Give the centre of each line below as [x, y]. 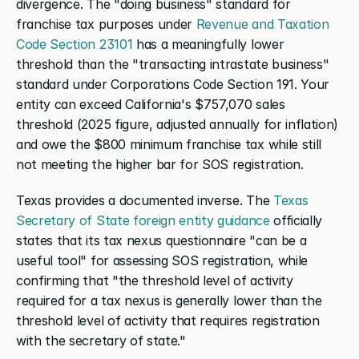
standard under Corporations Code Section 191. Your [173, 84]
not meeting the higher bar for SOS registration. [160, 164]
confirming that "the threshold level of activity [155, 280]
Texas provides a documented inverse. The [145, 200]
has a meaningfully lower [208, 44]
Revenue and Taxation [262, 24]
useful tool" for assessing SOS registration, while [162, 260]
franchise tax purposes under [106, 24]
